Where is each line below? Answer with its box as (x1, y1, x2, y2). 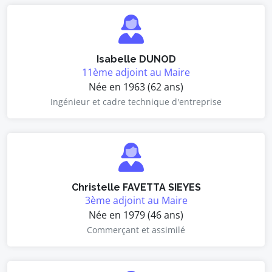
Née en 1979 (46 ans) (89, 208, 183, 222)
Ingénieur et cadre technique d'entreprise (50, 96, 222, 107)
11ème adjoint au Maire (82, 66, 190, 79)
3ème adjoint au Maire (84, 194, 188, 207)
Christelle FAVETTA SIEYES (71, 182, 201, 193)
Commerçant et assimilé (87, 224, 185, 236)
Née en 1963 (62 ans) (89, 80, 183, 93)
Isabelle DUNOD (96, 53, 176, 65)
